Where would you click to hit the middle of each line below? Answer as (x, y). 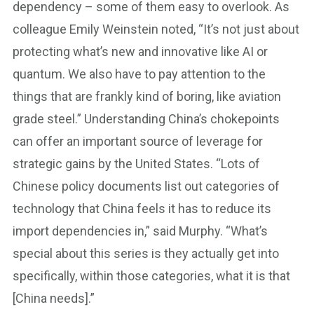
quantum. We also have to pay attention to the (139, 74)
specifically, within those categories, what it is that (151, 276)
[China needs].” (54, 298)
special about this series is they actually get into (146, 253)
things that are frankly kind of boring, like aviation (147, 96)
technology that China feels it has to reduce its (142, 209)
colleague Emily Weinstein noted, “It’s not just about (156, 29)
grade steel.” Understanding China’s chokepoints (146, 119)
